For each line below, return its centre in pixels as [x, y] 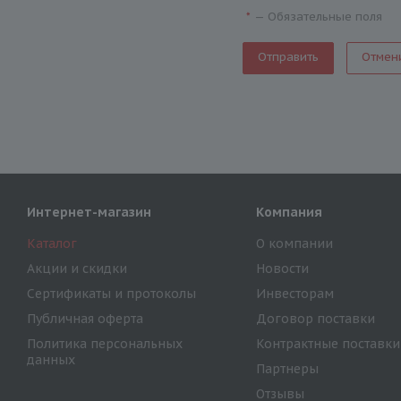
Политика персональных [105, 344]
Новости [282, 269]
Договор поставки [315, 319]
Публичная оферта [85, 319]
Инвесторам [294, 294]
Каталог [52, 243]
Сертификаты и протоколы [111, 294]
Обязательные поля [325, 17]
